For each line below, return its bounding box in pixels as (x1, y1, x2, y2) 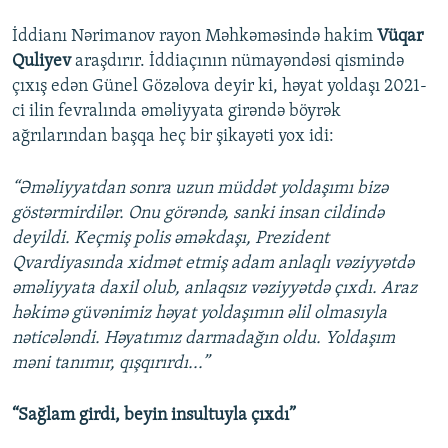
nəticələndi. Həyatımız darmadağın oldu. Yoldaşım (12, 329, 395, 349)
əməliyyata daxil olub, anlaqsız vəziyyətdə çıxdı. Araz (12, 279, 417, 299)
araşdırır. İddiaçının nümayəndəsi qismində (71, 52, 404, 72)
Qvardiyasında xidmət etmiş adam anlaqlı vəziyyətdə (12, 254, 414, 274)
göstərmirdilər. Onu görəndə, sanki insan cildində (12, 204, 384, 224)
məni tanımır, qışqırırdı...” (12, 354, 209, 374)
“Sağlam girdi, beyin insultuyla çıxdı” (12, 406, 296, 426)
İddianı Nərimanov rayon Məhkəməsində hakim (12, 27, 377, 47)
